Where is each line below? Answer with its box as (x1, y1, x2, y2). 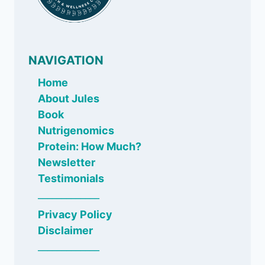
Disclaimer (38, 224, 93, 237)
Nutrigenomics (38, 124, 114, 137)
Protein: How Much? (38, 140, 141, 153)
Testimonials (38, 172, 104, 185)
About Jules (38, 92, 99, 105)
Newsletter (38, 156, 95, 169)
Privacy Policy (38, 208, 112, 221)
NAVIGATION (28, 53, 104, 68)
